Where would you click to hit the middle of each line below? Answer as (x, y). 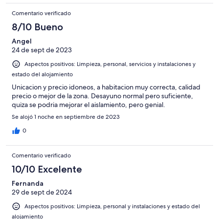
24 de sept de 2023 (42, 50)
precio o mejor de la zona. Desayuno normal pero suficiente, (102, 96)
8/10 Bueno (37, 27)
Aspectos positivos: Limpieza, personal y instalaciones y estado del (112, 206)
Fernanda (28, 183)
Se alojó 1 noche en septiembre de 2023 (66, 117)
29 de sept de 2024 (42, 192)
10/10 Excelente (47, 169)
